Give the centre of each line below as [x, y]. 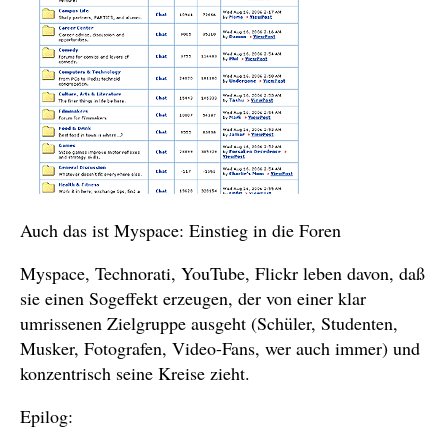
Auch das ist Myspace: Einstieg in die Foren [180, 230]
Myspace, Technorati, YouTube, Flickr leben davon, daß [222, 273]
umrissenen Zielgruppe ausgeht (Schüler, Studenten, [209, 323]
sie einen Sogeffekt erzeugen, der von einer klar [193, 298]
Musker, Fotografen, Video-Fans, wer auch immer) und [220, 348]
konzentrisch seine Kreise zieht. [135, 373]
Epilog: [46, 416]
